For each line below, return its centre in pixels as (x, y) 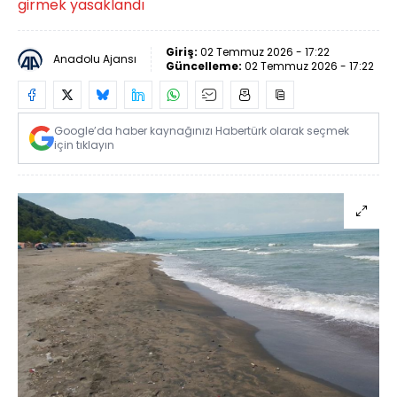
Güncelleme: (205, 66)
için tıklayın (84, 145)
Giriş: (183, 52)
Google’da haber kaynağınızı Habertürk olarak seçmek (202, 131)
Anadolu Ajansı (95, 59)
